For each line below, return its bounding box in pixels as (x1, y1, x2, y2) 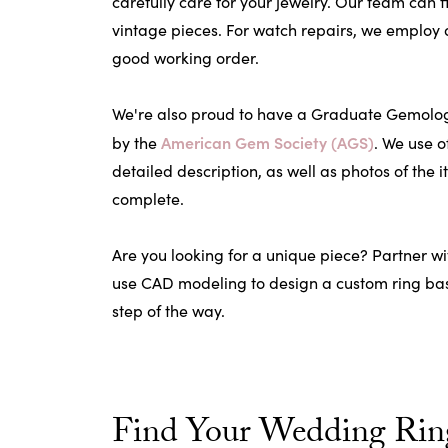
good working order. (112, 47, 259, 68)
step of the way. (112, 300, 225, 321)
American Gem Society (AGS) (161, 131, 374, 153)
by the (112, 132, 161, 153)
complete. (112, 188, 184, 209)
